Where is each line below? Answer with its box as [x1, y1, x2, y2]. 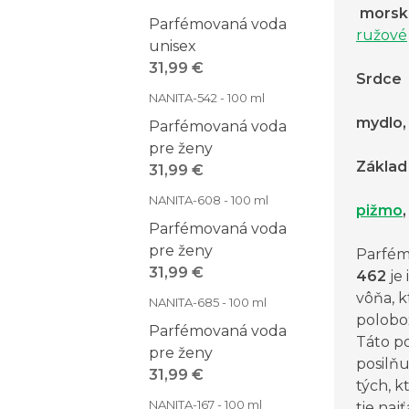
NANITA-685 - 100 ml [149, 295, 267, 309]
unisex [149, 37, 196, 55]
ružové [356, 26, 407, 45]
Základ [356, 158, 407, 176]
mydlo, [356, 114, 406, 132]
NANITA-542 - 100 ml [149, 90, 265, 105]
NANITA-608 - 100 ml [149, 193, 268, 207]
